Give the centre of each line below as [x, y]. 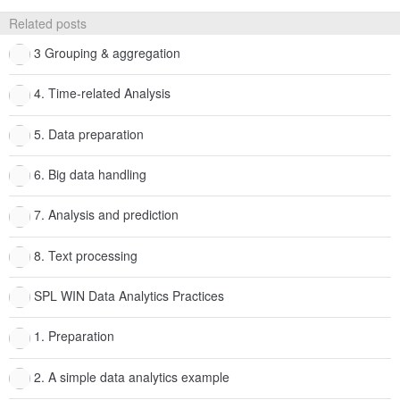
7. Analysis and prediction [106, 215]
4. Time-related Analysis [102, 93]
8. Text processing [86, 255]
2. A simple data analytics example [132, 376]
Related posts [48, 24]
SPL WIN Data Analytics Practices [129, 296]
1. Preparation [74, 336]
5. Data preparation [89, 133]
